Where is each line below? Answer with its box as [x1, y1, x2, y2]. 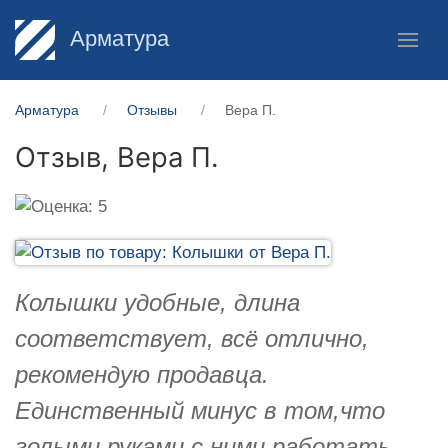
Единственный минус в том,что [15, 396, 385, 424]
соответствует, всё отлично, [15, 324, 369, 352]
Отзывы [127, 102, 177, 118]
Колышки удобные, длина [15, 288, 300, 316]
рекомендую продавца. [15, 360, 269, 388]
